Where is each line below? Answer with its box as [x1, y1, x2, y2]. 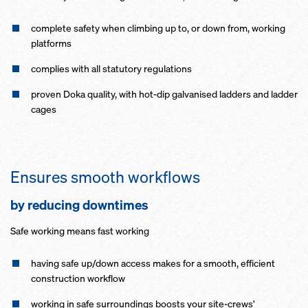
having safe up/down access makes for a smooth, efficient [31, 256, 275, 269]
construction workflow [31, 272, 125, 285]
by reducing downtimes [10, 197, 151, 213]
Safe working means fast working [10, 224, 149, 237]
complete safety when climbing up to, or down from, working [31, 21, 285, 34]
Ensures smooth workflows [10, 166, 200, 188]
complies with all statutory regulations [31, 62, 192, 75]
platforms [31, 36, 71, 49]
